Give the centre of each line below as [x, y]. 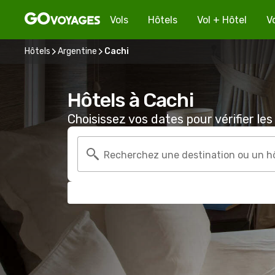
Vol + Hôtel [222, 20]
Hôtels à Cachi [130, 100]
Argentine [77, 51]
